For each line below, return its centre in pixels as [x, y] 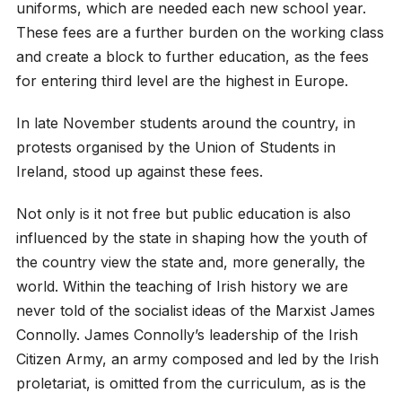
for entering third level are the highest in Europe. [182, 81]
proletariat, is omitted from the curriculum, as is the [191, 384]
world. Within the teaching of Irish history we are [182, 287]
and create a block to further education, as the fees [192, 57]
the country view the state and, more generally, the [190, 262]
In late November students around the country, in [185, 123]
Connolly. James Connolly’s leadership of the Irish [187, 335]
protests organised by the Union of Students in [175, 148]
